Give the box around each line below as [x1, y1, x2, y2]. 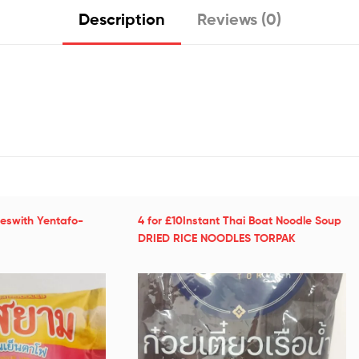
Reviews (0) [196, 8, 281, 29]
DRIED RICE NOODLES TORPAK [137, 230, 296, 245]
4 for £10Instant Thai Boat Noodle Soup [137, 212, 341, 228]
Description [78, 8, 165, 29]
